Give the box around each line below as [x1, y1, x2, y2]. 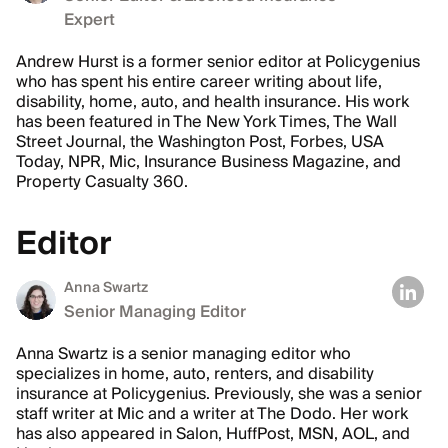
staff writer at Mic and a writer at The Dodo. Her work [16, 399, 408, 428]
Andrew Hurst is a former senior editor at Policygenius [16, 47, 420, 76]
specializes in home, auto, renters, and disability [16, 359, 374, 388]
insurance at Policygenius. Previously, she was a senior [16, 379, 422, 408]
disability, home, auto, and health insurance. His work [16, 87, 409, 116]
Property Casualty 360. [16, 167, 188, 196]
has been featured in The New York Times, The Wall [16, 107, 397, 136]
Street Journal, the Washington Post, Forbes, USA [16, 127, 384, 156]
